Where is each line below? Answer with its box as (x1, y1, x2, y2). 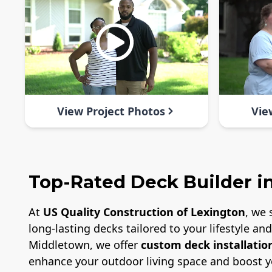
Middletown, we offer (29, 237, 141, 253)
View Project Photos (57, 104, 165, 119)
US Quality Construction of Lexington (43, 205, 245, 220)
